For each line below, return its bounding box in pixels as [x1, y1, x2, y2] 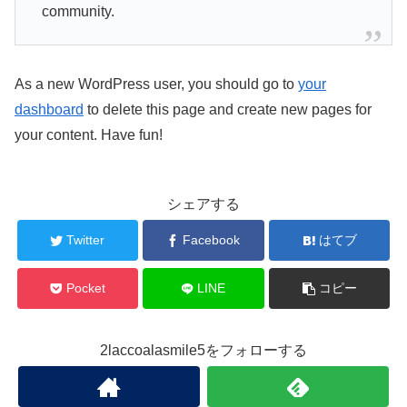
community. [41, 3, 114, 19]
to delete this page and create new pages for [84, 102, 372, 118]
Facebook [183, 233, 241, 248]
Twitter [66, 233, 105, 248]
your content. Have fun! [15, 127, 163, 144]
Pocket [65, 281, 105, 296]
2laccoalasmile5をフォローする [100, 342, 307, 359]
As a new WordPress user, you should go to [15, 76, 298, 93]
